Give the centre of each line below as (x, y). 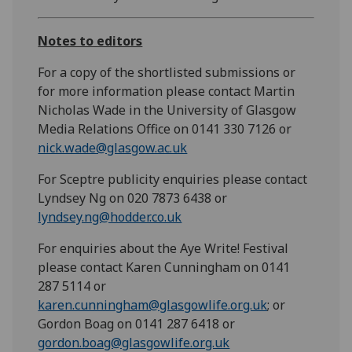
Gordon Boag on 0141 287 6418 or (137, 323)
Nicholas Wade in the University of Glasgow (167, 110)
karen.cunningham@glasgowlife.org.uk (153, 304)
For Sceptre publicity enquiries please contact (173, 179)
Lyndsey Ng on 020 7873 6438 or (133, 198)
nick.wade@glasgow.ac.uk (113, 147)
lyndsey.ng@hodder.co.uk (110, 216)
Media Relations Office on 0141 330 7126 (157, 128)
